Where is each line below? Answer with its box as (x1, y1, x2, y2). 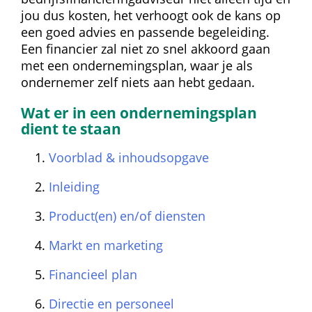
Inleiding (49, 178, 100, 195)
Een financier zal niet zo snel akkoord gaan (21, 40, 270, 57)
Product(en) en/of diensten (49, 208, 205, 224)
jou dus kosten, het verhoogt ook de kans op (21, 7, 281, 24)
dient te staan (21, 118, 121, 139)
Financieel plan (49, 266, 137, 283)
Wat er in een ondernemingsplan (21, 102, 257, 123)
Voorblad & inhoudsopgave (49, 149, 209, 166)
